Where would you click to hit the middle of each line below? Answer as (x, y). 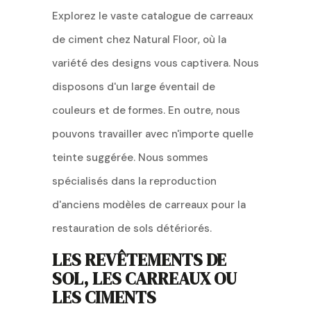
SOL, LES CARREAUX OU (144, 278)
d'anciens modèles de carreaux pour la (149, 204)
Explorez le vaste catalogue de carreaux (152, 16)
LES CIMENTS (104, 297)
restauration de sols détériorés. (132, 228)
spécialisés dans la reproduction (134, 181)
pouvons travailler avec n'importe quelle (152, 134)
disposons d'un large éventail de (133, 86)
